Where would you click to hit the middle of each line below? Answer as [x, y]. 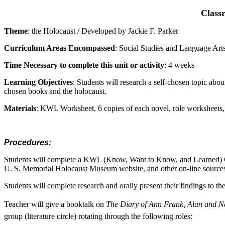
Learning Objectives [38, 82]
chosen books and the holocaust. [55, 91]
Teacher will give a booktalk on [55, 204]
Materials [20, 108]
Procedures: [28, 142]
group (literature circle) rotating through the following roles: [98, 216]
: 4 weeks [179, 65]
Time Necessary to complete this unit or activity [84, 65]
